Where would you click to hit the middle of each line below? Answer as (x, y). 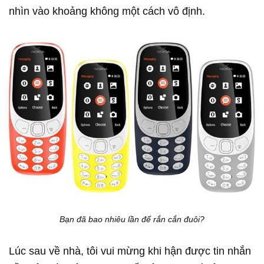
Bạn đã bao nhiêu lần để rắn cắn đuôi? (132, 219)
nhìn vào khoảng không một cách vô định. (107, 11)
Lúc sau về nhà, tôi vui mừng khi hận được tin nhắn (130, 251)
